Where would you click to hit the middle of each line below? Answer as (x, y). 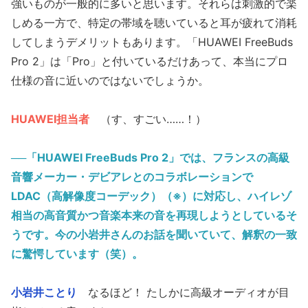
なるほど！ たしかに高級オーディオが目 (183, 292)
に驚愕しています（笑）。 (77, 253)
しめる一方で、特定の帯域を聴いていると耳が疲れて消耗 (154, 22)
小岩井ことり (44, 292)
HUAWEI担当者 (50, 119)
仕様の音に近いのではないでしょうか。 (110, 80)
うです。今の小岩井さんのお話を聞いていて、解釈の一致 (154, 234)
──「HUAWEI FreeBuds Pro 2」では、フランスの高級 (150, 157)
